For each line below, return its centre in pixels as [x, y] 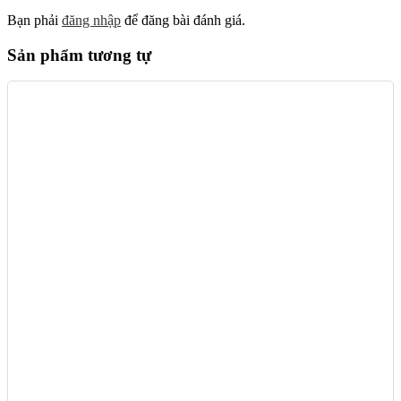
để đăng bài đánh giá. [183, 20]
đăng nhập [91, 20]
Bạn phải [34, 20]
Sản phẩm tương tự [79, 55]
